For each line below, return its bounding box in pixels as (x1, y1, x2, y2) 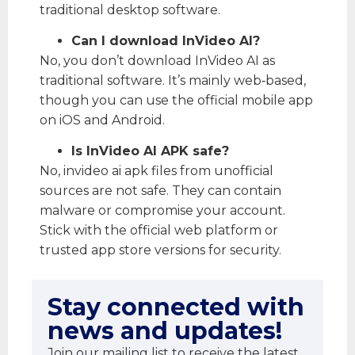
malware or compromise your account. (40, 203, 285, 219)
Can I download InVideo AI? (71, 33, 260, 49)
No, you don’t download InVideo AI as (40, 53, 275, 69)
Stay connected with (48, 292, 304, 322)
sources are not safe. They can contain (40, 183, 281, 199)
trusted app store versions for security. (40, 242, 281, 258)
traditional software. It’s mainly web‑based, (40, 73, 306, 89)
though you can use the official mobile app (40, 93, 313, 109)
